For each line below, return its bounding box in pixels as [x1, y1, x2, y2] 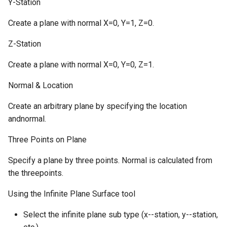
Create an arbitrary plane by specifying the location [8, 101, 187, 111]
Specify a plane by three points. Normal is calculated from [8, 156, 212, 165]
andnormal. [8, 114, 46, 124]
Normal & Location [8, 81, 73, 90]
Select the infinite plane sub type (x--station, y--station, [23, 210, 218, 219]
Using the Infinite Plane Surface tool [8, 189, 135, 199]
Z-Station [8, 39, 41, 49]
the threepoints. [8, 168, 63, 178]
